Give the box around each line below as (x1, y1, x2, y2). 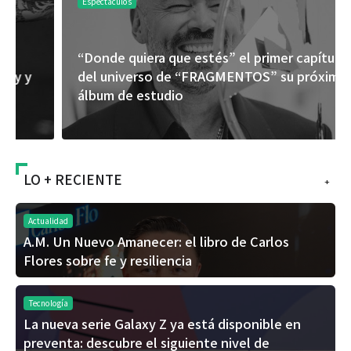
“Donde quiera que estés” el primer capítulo (31, 47, 301, 67)
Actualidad (28, 214, 68, 226)
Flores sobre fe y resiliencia (24, 250, 192, 270)
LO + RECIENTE (24, 168, 122, 189)
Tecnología (28, 296, 68, 309)
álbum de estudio (31, 85, 137, 104)
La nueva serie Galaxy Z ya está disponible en (24, 313, 301, 333)
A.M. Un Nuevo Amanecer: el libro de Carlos (24, 231, 289, 251)
